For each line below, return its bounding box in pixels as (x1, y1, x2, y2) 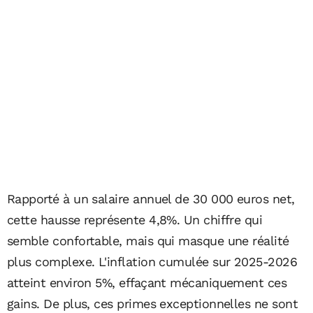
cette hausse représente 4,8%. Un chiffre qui (7, 212, 263, 227)
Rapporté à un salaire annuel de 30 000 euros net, (7, 191, 295, 206)
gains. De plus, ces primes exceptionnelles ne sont (7, 296, 298, 311)
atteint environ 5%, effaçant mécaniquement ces (7, 275, 287, 290)
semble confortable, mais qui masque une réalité (7, 233, 289, 248)
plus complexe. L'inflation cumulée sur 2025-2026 (7, 254, 298, 269)
